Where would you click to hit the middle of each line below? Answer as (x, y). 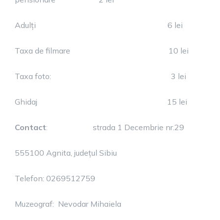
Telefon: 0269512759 (55, 178)
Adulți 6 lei (99, 25)
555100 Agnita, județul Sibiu (66, 153)
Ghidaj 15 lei (101, 102)
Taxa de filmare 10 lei (102, 51)
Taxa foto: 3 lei (100, 76)
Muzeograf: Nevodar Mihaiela (68, 204)
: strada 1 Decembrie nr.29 (115, 127)
